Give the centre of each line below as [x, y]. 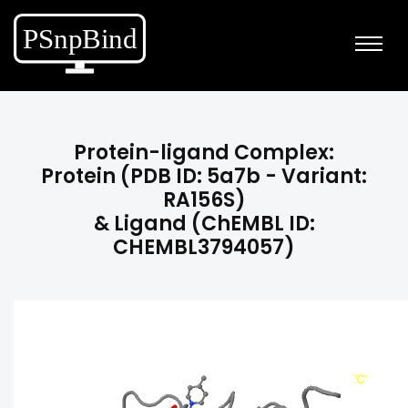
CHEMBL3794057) [204, 247]
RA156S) [204, 200]
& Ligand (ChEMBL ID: [204, 224]
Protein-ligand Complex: [204, 153]
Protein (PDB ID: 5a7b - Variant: [204, 176]
